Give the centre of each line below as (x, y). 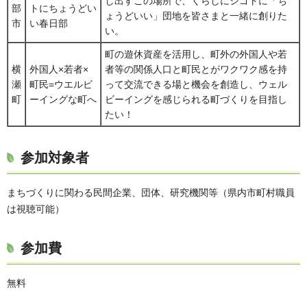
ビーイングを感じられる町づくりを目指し (196, 100)
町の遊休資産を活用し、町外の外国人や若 (196, 54)
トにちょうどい (63, 9)
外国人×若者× (59, 70)
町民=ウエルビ (61, 85)
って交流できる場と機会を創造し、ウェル (196, 85)
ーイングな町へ (63, 100)
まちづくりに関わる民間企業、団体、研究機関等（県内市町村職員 (151, 193)
